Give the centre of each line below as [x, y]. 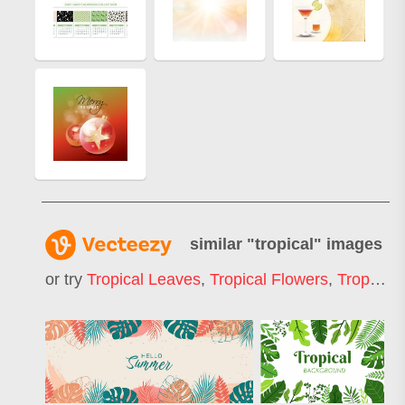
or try [66, 280]
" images [348, 244]
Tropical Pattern [353, 280]
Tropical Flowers [269, 280]
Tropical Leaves [144, 280]
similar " [222, 244]
